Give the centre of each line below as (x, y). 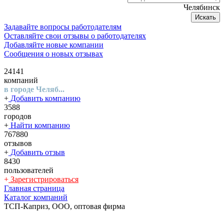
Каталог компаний (36, 197)
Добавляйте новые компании (54, 45)
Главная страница (34, 188)
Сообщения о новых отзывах (53, 54)
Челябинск (202, 7)
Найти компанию (39, 125)
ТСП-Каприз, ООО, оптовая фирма (64, 206)
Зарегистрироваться (43, 179)
